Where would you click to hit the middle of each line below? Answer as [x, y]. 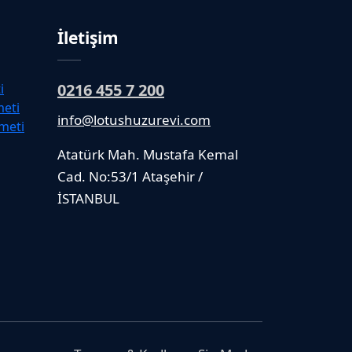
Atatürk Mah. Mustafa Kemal [148, 154]
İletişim [88, 37]
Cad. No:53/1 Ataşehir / [130, 176]
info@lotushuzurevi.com [134, 119]
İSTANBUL [88, 198]
